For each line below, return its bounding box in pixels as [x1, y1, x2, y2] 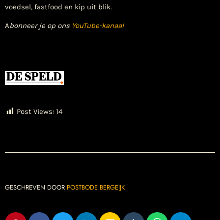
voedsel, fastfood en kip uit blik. [5, 2, 112, 12]
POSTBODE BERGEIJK [67, 182, 125, 192]
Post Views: [17, 107, 54, 116]
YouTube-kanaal [72, 21, 124, 30]
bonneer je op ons [9, 21, 72, 30]
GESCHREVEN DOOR [5, 182, 67, 192]
